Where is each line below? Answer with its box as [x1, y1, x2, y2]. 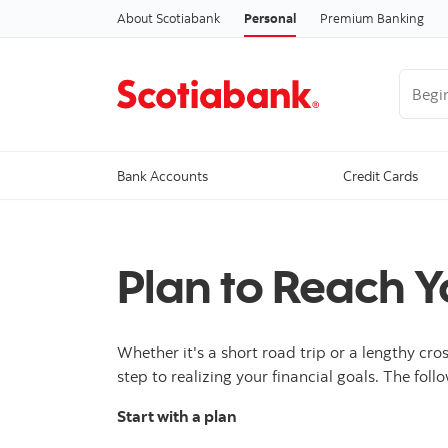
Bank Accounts [117, 166, 208, 186]
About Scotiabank [117, 9, 220, 26]
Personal [244, 9, 296, 26]
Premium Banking [320, 9, 424, 26]
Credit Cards [343, 166, 419, 186]
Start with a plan [117, 406, 237, 427]
